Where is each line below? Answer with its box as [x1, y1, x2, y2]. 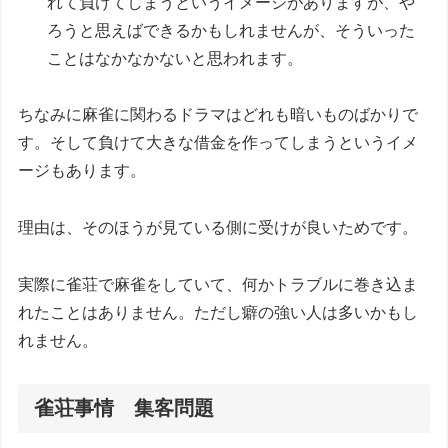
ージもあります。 [18, 162, 147, 180]
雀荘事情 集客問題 [34, 396, 215, 419]
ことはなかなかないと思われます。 [47, 49, 304, 67]
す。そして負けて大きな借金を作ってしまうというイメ [18, 134, 419, 152]
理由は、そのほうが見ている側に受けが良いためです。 [18, 219, 419, 237]
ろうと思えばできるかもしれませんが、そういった [47, 21, 416, 39]
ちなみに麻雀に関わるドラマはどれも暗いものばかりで [18, 106, 419, 124]
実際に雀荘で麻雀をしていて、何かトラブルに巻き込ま [18, 275, 419, 293]
